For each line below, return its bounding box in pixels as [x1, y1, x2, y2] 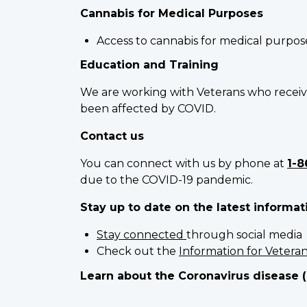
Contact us [80, 130, 144, 143]
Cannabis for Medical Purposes [80, 6, 263, 20]
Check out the [97, 245, 179, 258]
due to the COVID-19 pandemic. [80, 173, 253, 187]
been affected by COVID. [80, 102, 216, 116]
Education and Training [80, 58, 219, 72]
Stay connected [97, 228, 186, 242]
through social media [186, 228, 302, 242]
